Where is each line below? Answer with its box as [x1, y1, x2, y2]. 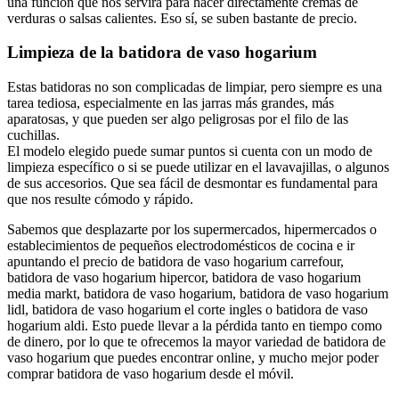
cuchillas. [7, 127, 60, 143]
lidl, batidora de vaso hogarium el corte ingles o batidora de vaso [7, 302, 368, 318]
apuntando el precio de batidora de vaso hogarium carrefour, [7, 254, 344, 270]
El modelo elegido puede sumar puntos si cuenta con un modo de [7, 143, 372, 159]
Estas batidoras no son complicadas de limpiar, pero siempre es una [7, 79, 382, 95]
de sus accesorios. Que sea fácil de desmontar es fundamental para [7, 175, 378, 191]
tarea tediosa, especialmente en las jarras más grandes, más [7, 95, 334, 111]
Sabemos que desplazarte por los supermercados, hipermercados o [7, 222, 377, 238]
